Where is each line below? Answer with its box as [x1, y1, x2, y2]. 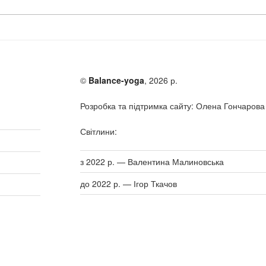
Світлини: [80, 125, 117, 137]
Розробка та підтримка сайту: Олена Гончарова [80, 99, 265, 112]
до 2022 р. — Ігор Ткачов [80, 177, 177, 189]
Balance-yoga [88, 74, 144, 86]
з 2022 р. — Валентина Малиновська [80, 155, 224, 167]
